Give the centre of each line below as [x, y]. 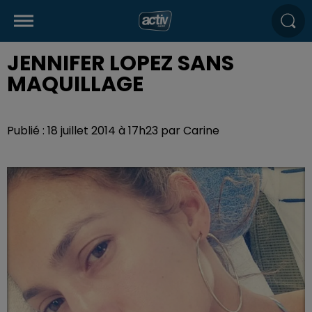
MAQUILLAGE [75, 84]
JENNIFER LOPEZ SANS [120, 63]
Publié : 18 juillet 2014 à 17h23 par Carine [113, 131]
